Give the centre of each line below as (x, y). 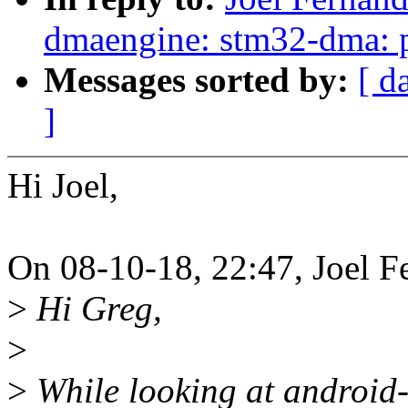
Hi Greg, (95, 309)
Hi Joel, (63, 186)
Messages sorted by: (201, 80)
